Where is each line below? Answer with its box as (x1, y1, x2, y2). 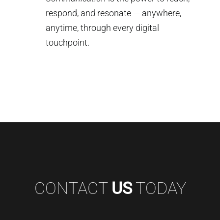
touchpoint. (46, 37, 90, 48)
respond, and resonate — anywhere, (46, 8, 182, 19)
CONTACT (34, 178, 108, 198)
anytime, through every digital (46, 23, 160, 33)
